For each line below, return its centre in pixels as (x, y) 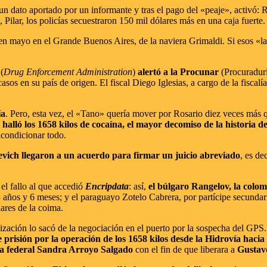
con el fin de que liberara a (185, 249)
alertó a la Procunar (178, 72)
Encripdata (107, 186)
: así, (139, 186)
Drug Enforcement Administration (68, 72)
